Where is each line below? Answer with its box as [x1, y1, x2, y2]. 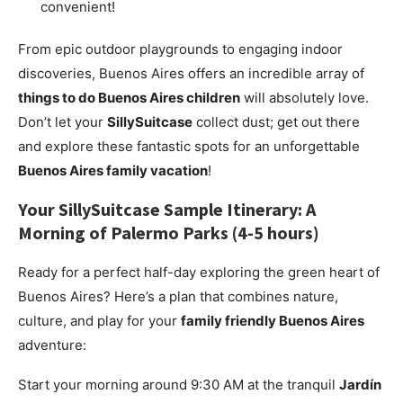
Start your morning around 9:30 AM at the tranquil [18, 376, 339, 394]
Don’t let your [18, 113, 107, 131]
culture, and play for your [18, 312, 181, 330]
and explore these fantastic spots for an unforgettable [18, 138, 360, 156]
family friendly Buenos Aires [181, 312, 364, 330]
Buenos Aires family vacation [18, 162, 208, 180]
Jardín [339, 376, 381, 394]
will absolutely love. [240, 89, 369, 107]
